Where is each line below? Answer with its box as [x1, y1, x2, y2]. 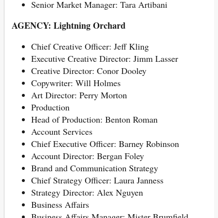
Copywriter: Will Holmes [31, 76, 121, 89]
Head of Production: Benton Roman [31, 113, 158, 125]
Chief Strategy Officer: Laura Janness [31, 174, 163, 186]
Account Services [31, 125, 92, 137]
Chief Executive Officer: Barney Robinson [31, 137, 179, 149]
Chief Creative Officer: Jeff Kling [31, 40, 149, 52]
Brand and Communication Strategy [31, 162, 158, 174]
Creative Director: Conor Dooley [31, 64, 146, 76]
